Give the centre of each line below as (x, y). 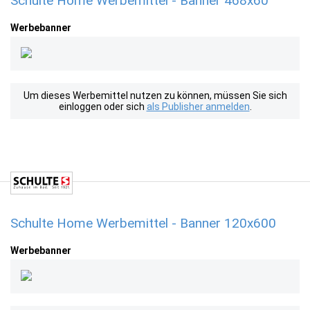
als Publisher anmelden (198, 107)
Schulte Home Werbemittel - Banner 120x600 (143, 223)
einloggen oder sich (102, 107)
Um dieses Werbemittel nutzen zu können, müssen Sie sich (155, 95)
